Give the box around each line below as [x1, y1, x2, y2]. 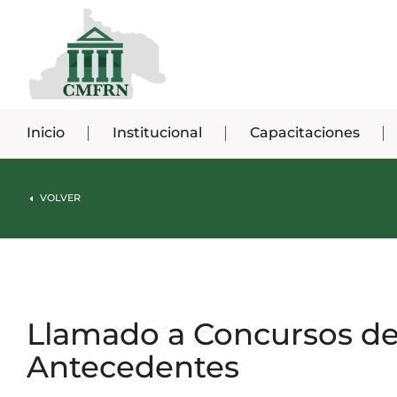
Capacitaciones [249, 124, 360, 142]
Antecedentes [27, 347, 239, 385]
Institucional [112, 124, 202, 142]
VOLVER [40, 191, 81, 204]
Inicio [27, 124, 65, 142]
